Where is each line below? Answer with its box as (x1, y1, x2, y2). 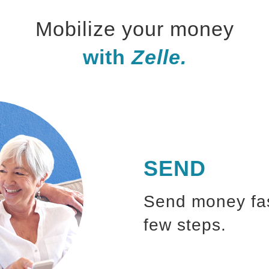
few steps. (144, 216, 226, 235)
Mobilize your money (35, 17, 234, 41)
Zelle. (131, 46, 187, 69)
